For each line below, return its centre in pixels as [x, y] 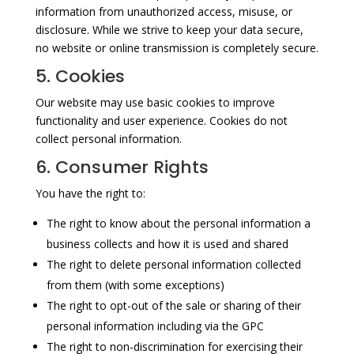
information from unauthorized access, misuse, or [164, 11]
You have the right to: [90, 193]
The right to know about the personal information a [178, 223]
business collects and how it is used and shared [167, 243]
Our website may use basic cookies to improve [155, 102]
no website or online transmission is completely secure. [177, 47]
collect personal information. [108, 138]
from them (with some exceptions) [135, 284]
